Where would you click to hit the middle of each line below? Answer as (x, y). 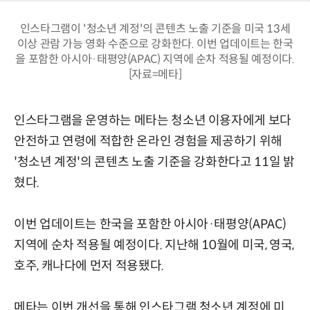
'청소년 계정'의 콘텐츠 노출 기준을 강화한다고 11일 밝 (154, 162)
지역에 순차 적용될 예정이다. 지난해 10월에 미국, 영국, (154, 245)
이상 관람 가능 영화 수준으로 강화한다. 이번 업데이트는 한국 (155, 44)
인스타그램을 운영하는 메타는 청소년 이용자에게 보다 (153, 120)
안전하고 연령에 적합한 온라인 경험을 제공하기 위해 (148, 141)
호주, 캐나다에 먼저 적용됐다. (89, 265)
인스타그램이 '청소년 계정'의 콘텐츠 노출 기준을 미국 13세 (155, 28)
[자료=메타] (155, 74)
